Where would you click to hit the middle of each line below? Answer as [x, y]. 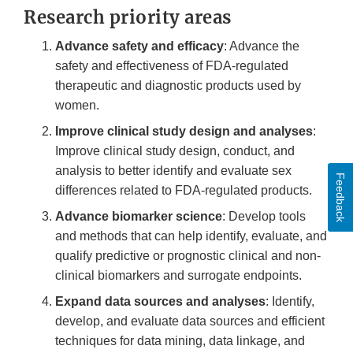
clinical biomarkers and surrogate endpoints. [178, 276]
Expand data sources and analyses [160, 302]
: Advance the [262, 46]
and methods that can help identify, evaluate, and [191, 236]
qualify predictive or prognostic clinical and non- [188, 256]
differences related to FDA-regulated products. [184, 191]
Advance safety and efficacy [139, 46]
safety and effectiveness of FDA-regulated [172, 66]
